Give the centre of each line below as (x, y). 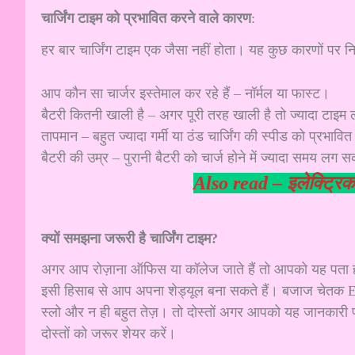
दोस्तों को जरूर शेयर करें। (109, 334)
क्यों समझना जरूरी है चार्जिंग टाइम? (130, 238)
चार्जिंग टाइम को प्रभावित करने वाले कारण (146, 18)
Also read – (240, 183)
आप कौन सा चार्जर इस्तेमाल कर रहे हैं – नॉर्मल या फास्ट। (185, 94)
